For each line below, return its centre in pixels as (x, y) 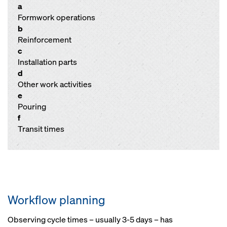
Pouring (32, 107)
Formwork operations (56, 18)
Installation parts (47, 62)
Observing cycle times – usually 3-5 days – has (90, 220)
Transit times (41, 129)
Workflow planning (56, 200)
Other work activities (55, 85)
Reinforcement (45, 40)
